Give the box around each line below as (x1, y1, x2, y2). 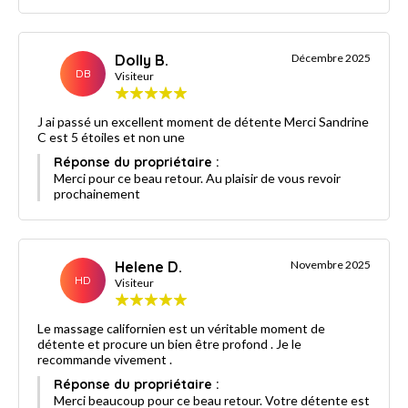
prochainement (54, 185, 140, 201)
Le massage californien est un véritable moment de (37, 320, 325, 336)
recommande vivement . (37, 351, 172, 367)
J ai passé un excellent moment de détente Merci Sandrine (37, 113, 284, 129)
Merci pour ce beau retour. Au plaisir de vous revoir (54, 169, 341, 186)
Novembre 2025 (291, 257, 371, 271)
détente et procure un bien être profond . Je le (37, 335, 270, 352)
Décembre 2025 (291, 50, 371, 65)
